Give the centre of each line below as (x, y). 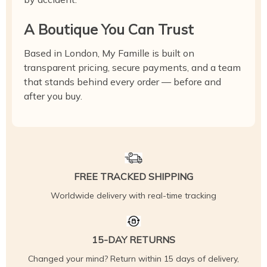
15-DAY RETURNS (133, 240)
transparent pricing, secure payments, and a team (132, 67)
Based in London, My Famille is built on (109, 53)
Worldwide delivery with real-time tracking (133, 195)
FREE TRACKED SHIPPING (133, 176)
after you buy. (53, 96)
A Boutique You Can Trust (109, 29)
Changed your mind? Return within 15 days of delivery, (133, 259)
